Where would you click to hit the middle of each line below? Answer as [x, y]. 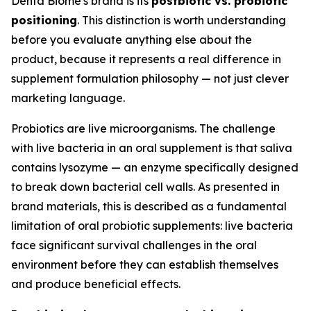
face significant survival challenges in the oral [134, 245]
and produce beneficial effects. [96, 284]
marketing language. [68, 98]
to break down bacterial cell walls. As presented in [145, 187]
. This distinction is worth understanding [182, 20]
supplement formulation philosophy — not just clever [150, 78]
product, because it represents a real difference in [146, 59]
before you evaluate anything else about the [132, 40]
